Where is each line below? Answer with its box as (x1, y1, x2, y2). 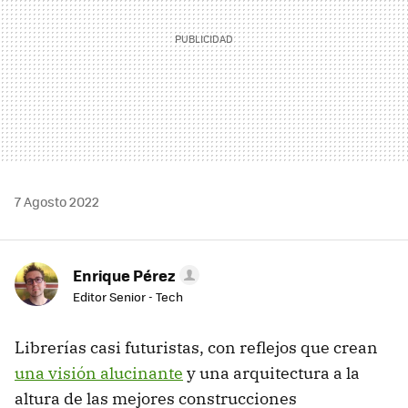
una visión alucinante (15, 362, 183, 383)
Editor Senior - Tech (73, 287, 183, 305)
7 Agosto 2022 (15, 191, 99, 210)
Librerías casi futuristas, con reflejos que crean (15, 336, 378, 358)
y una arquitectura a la (183, 362, 360, 383)
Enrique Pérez (73, 263, 176, 286)
